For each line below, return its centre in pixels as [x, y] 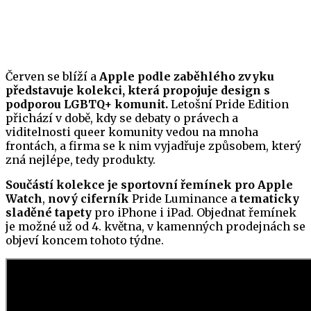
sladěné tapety [49, 213]
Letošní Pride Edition [228, 104]
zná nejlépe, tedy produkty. [81, 160]
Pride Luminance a [184, 199]
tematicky [269, 199]
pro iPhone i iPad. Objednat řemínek [194, 213]
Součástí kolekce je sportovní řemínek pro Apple [149, 185]
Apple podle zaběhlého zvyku [187, 77]
